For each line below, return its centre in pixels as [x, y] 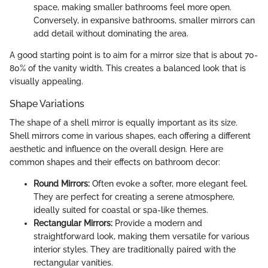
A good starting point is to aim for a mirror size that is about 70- [134, 55]
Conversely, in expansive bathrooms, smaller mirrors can [144, 20]
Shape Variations [47, 103]
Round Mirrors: [62, 184]
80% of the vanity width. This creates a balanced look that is [128, 68]
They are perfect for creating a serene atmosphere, [134, 197]
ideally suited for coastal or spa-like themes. [121, 210]
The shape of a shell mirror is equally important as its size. [124, 123]
